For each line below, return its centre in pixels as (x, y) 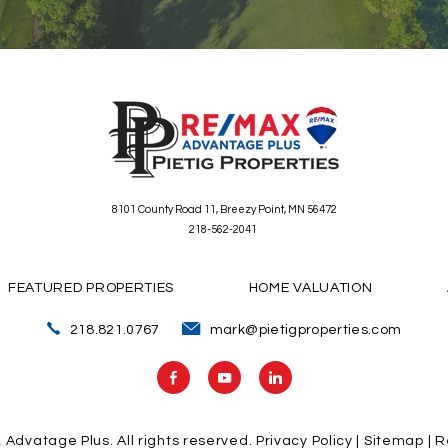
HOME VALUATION (310, 287)
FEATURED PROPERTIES (91, 287)
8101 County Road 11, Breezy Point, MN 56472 (224, 209)
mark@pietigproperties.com (305, 329)
